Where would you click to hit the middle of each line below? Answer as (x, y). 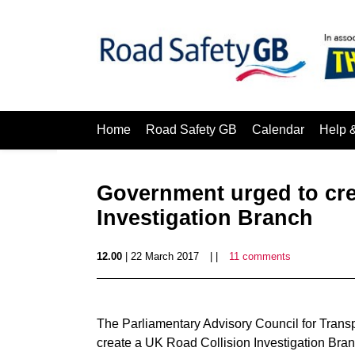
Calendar (278, 130)
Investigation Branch (205, 218)
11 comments (260, 256)
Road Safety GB (191, 130)
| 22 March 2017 (160, 256)
